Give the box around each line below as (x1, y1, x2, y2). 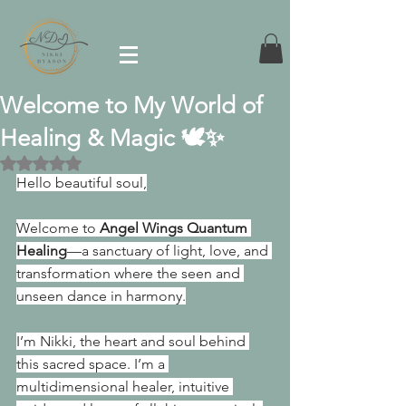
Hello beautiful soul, (16, 174, 147, 192)
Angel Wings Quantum (100, 219, 251, 237)
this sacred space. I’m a (16, 355, 169, 373)
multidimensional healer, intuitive (16, 378, 233, 396)
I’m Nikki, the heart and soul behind (16, 333, 249, 351)
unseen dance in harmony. (16, 287, 186, 305)
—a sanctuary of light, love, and (67, 242, 272, 260)
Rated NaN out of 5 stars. (40, 153, 184, 170)
